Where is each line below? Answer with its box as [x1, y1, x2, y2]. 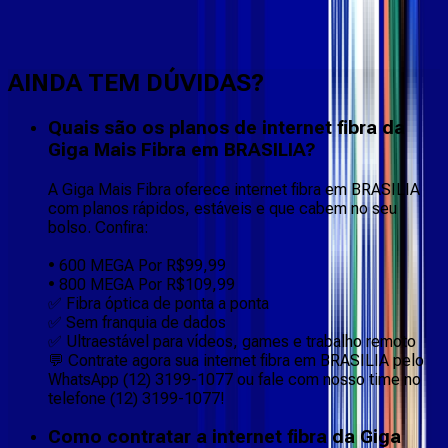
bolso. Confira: [48, 217, 149, 237]
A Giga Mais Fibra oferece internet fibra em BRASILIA [48, 179, 420, 199]
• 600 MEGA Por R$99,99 [48, 255, 226, 275]
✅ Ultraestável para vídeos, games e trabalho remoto [48, 331, 416, 351]
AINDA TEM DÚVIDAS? [8, 69, 264, 97]
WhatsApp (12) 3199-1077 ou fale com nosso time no [48, 369, 421, 389]
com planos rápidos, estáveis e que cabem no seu [48, 198, 397, 218]
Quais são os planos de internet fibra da [48, 116, 405, 139]
